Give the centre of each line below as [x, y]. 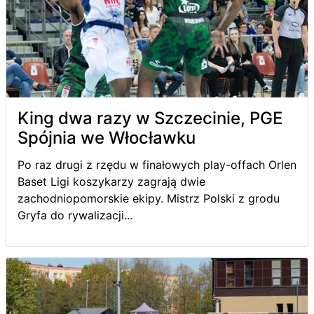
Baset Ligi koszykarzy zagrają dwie [111, 181]
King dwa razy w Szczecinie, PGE [150, 118]
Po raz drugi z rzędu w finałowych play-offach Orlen [157, 164]
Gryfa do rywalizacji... [75, 215]
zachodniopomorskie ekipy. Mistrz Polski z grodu [149, 198]
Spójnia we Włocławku [107, 137]
